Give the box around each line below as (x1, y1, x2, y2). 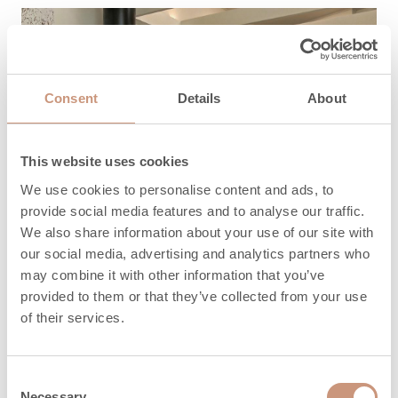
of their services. (20, 309, 124, 325)
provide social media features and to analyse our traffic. (20, 203, 365, 219)
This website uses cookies (20, 154, 189, 169)
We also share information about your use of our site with (20, 224, 374, 240)
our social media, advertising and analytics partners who (20, 245, 370, 261)
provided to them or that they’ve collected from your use (20, 288, 367, 304)
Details (177, 91, 221, 106)
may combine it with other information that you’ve (20, 267, 325, 283)
